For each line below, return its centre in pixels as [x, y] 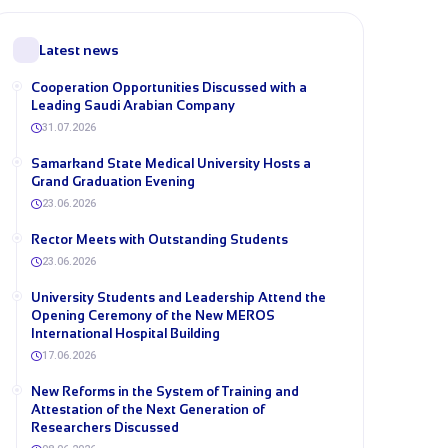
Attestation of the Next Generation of [148, 409]
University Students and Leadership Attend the [178, 297]
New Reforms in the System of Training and [165, 391]
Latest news [79, 50]
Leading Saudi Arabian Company [133, 105]
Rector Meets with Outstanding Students [159, 239]
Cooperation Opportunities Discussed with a [169, 87]
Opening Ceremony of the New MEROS [153, 315]
